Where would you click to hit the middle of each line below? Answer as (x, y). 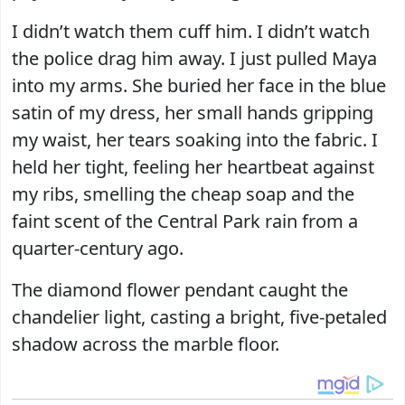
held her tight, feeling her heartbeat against (193, 166)
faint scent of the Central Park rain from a (185, 221)
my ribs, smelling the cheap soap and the (183, 193)
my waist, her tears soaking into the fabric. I (195, 139)
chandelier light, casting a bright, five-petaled (199, 316)
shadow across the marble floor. (146, 344)
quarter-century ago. (98, 248)
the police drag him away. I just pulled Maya (194, 58)
